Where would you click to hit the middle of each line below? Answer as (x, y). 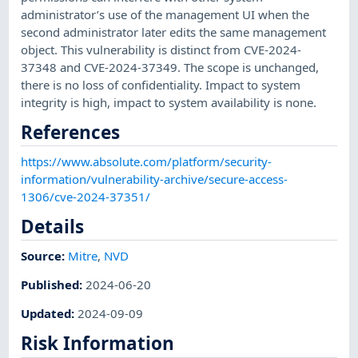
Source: (45, 255)
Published (50, 284)
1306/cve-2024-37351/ (86, 196)
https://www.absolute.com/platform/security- (147, 161)
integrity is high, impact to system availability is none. (169, 102)
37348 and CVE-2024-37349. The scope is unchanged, (170, 67)
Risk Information (98, 344)
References (71, 132)
